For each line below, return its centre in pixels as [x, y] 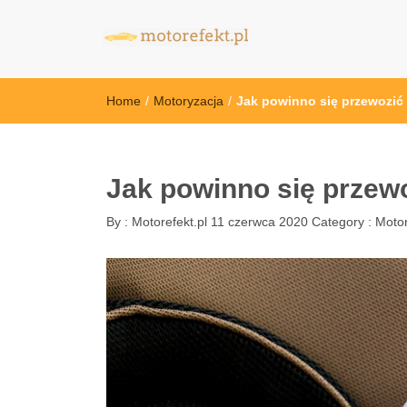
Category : [343, 222]
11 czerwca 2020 [259, 222]
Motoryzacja [189, 101]
